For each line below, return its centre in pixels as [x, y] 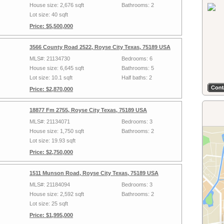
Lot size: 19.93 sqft [52, 140]
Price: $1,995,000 [51, 215]
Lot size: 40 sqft [49, 14]
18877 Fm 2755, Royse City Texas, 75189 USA [88, 110]
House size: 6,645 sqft [57, 68]
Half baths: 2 [137, 77]
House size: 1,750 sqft [57, 131]
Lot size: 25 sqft [49, 203]
